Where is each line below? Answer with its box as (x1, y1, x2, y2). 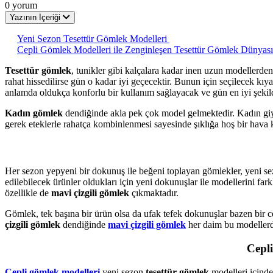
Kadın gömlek (5, 107, 63, 118)
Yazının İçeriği (10, 12, 63, 22)
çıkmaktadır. (129, 188, 179, 199)
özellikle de (5, 188, 51, 199)
